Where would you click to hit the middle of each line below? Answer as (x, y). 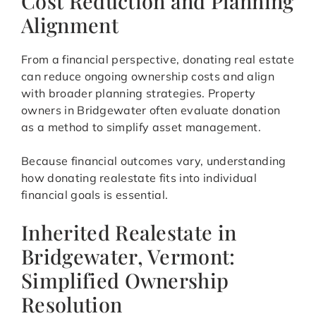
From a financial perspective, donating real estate (158, 60)
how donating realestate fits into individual (139, 178)
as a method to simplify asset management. (141, 127)
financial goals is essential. (95, 195)
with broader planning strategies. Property (139, 93)
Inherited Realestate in (129, 232)
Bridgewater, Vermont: (128, 256)
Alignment (70, 25)
